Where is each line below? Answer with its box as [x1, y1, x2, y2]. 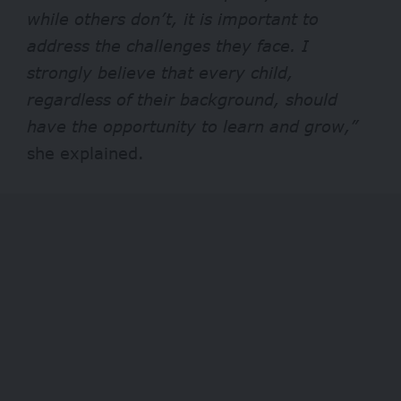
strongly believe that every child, [27, 62, 294, 82]
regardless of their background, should [27, 89, 337, 109]
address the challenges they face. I [27, 35, 309, 55]
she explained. [27, 142, 144, 163]
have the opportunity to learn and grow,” [27, 115, 359, 136]
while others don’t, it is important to [27, 8, 319, 29]
